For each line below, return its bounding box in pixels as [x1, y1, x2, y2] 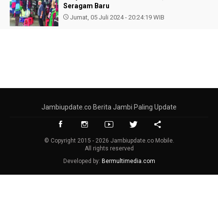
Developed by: [63, 158, 102, 164]
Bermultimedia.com [101, 158, 155, 164]
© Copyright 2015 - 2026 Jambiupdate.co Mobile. [44, 137, 174, 144]
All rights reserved [84, 145, 134, 152]
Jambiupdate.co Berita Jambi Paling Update [41, 103, 177, 111]
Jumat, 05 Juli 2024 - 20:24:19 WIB [69, 14, 164, 21]
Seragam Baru [63, 2, 109, 10]
